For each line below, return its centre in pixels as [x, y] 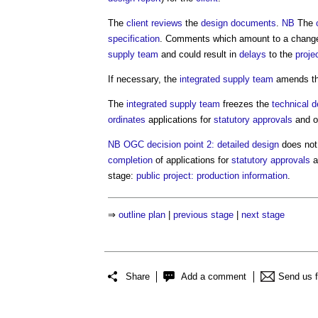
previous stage [203, 215]
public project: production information [212, 175]
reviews [167, 23]
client [137, 23]
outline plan [142, 215]
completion [130, 160]
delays [253, 54]
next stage [263, 215]
